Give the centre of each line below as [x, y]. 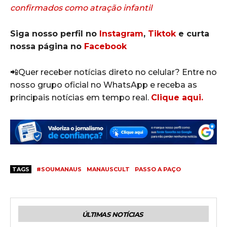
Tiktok [162, 34]
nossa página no [47, 47]
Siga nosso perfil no [55, 34]
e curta [193, 34]
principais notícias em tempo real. [81, 98]
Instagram [121, 34]
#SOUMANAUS [59, 169]
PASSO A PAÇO [158, 169]
